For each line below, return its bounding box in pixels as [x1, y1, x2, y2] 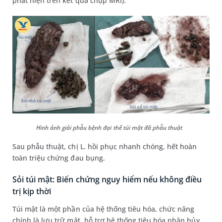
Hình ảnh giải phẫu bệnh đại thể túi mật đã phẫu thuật [36, 123, 184, 132]
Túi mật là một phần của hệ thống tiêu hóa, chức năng [12, 204, 195, 214]
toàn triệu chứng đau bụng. [12, 153, 107, 163]
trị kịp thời [12, 185, 54, 197]
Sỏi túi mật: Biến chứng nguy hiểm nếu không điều [12, 173, 202, 185]
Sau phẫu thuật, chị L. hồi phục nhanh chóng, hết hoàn [12, 141, 197, 151]
